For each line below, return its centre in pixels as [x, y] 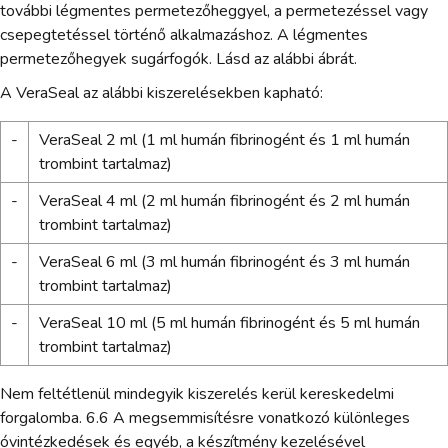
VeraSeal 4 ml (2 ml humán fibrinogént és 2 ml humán [224, 200]
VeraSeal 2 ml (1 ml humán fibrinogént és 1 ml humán [224, 139]
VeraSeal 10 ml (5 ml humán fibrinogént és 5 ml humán [229, 322]
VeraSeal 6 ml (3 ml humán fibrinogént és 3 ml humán [224, 261]
